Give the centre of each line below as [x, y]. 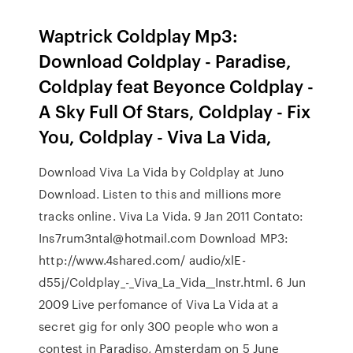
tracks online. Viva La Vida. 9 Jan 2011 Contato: [171, 216]
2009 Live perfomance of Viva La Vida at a [159, 304]
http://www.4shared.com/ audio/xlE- [142, 260]
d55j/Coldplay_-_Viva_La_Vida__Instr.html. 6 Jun [172, 282]
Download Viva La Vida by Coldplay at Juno [162, 172]
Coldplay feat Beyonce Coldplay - [176, 85]
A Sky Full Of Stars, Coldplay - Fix [175, 111]
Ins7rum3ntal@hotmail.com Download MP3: [164, 238]
